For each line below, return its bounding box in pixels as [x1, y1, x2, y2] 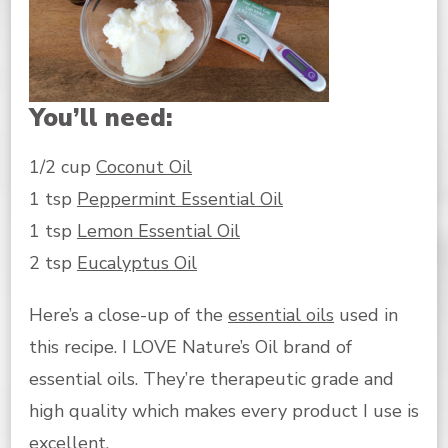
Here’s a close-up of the [29, 302, 228, 327]
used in [334, 302, 398, 327]
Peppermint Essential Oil [77, 186, 283, 211]
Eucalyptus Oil [77, 250, 197, 275]
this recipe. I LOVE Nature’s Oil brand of [29, 334, 352, 359]
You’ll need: [29, 100, 173, 135]
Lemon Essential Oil [77, 218, 240, 243]
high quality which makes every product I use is [29, 398, 419, 423]
